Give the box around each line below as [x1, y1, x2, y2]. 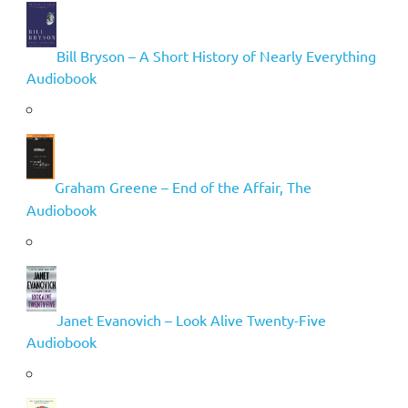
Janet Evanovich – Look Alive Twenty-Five [56, 310, 326, 329]
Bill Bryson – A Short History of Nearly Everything [56, 46, 376, 66]
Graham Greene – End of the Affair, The [54, 178, 311, 197]
